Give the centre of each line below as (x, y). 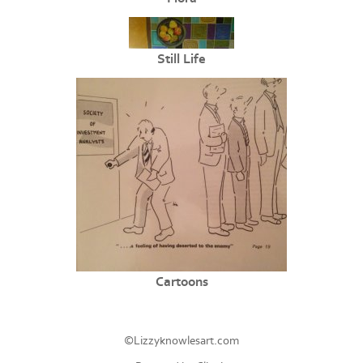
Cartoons (181, 282)
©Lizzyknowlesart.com (181, 341)
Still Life (181, 60)
